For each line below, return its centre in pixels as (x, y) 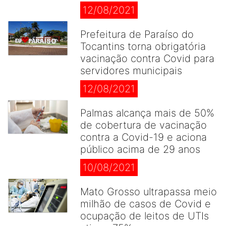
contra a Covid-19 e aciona (144, 137)
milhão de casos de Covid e (146, 204)
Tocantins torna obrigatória (143, 46)
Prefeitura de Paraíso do (137, 34)
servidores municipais (131, 71)
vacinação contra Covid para (147, 59)
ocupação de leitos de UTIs (145, 216)
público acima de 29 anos (140, 149)
